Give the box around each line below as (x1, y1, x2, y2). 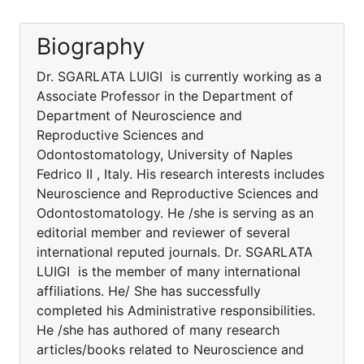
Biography (37, 32, 145, 60)
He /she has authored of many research (37, 322, 279, 338)
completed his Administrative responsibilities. (37, 302, 315, 318)
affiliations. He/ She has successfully (37, 283, 261, 299)
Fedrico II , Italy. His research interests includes (37, 166, 324, 182)
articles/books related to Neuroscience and (37, 341, 304, 357)
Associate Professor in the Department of (37, 88, 293, 104)
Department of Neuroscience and (37, 107, 242, 123)
